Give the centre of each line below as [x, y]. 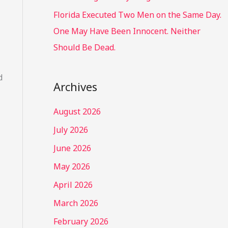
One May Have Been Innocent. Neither [127, 31]
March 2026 [76, 203]
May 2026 [72, 166]
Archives [75, 87]
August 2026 [77, 111]
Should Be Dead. [84, 48]
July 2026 [70, 130]
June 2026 [72, 148]
